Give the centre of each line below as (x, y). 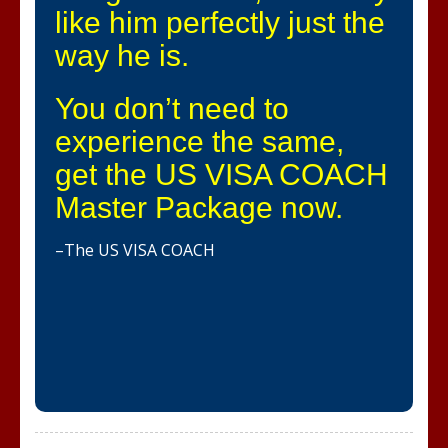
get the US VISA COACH (221, 175)
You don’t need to (172, 109)
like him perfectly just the (220, 23)
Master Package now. (199, 208)
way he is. (122, 56)
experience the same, (199, 142)
